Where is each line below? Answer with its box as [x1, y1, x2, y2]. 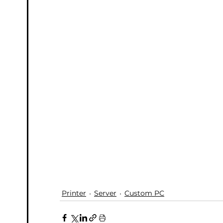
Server [94, 189, 116, 198]
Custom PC [124, 189, 164, 198]
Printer [62, 189, 86, 198]
